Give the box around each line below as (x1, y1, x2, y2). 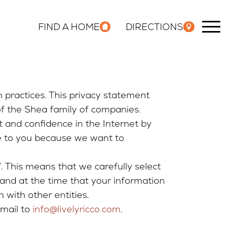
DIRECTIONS (126, 20, 184, 33)
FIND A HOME (38, 20, 100, 33)
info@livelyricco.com (32, 203, 121, 215)
